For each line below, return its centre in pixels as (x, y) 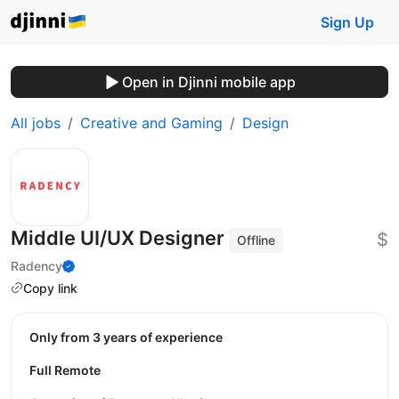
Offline (256, 240)
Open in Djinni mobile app (208, 82)
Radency (37, 265)
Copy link (50, 288)
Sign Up (347, 22)
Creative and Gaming (151, 123)
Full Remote (65, 370)
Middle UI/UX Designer (120, 238)
